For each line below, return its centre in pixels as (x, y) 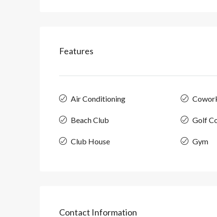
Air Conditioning (98, 99)
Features (76, 51)
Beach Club (90, 120)
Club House (90, 141)
